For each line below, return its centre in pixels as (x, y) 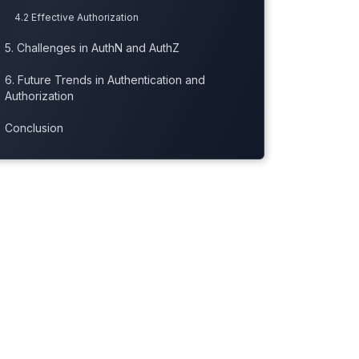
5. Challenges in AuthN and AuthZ (92, 48)
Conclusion (34, 128)
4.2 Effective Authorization (76, 18)
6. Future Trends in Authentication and (105, 80)
